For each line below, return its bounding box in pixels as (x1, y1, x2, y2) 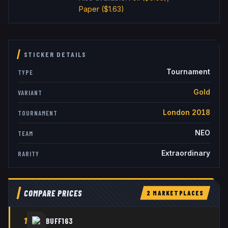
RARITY (18, 149, 39, 158)
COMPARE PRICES (23, 188, 82, 198)
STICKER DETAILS (23, 50, 87, 59)
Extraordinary (161, 149, 210, 158)
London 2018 (162, 108, 210, 117)
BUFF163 (45, 216, 73, 225)
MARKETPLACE (151, 189, 200, 197)
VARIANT (18, 88, 42, 97)
